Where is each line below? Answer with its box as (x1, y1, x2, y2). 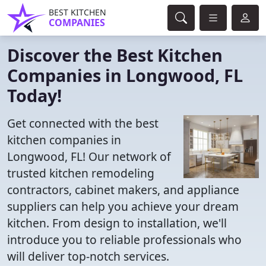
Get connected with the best (7, 115, 159, 131)
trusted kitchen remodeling (7, 165, 154, 181)
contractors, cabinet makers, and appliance (7, 182, 239, 198)
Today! (7, 84, 62, 107)
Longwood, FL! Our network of (7, 148, 171, 164)
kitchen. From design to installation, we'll (7, 215, 227, 231)
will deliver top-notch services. (7, 248, 169, 264)
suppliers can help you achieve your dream (7, 198, 239, 214)
